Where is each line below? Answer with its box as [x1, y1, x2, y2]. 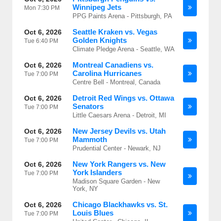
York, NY [73, 185, 98, 192]
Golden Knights [73, 36, 127, 44]
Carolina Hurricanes [73, 69, 142, 77]
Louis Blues [73, 209, 113, 217]
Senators [73, 102, 104, 110]
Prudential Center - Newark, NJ [73, 145, 161, 152]
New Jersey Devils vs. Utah [73, 127, 166, 135]
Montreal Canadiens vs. [73, 61, 153, 69]
